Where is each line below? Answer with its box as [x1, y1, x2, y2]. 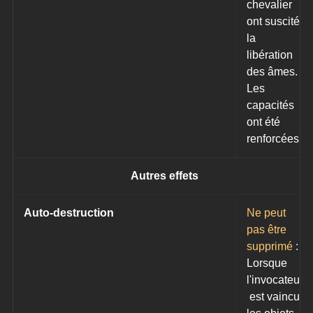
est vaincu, [247, 291, 306, 303]
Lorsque [247, 257, 291, 270]
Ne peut [247, 207, 289, 219]
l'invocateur [247, 274, 304, 286]
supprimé [247, 240, 293, 253]
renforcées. [247, 133, 303, 145]
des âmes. [247, 66, 301, 78]
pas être [247, 224, 290, 236]
